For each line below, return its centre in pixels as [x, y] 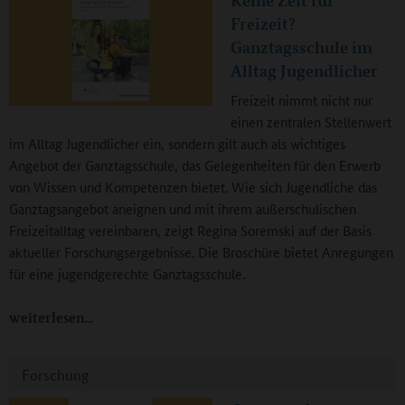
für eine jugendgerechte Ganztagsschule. [127, 274]
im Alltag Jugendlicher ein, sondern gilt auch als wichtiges [177, 144]
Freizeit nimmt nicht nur [301, 100]
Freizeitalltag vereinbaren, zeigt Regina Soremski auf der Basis [190, 231]
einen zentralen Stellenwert [311, 122]
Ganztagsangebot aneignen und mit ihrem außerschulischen [183, 209]
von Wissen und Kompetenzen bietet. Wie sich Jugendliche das [193, 187]
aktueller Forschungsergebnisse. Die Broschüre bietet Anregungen [201, 252]
